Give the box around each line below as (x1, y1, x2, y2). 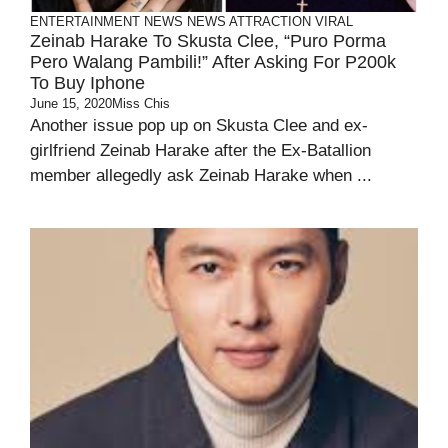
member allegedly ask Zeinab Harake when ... (30, 166, 372, 185)
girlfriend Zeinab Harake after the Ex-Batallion (30, 141, 371, 160)
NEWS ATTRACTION (187, 14, 311, 29)
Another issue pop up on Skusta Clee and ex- (30, 116, 368, 135)
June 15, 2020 (30, 96, 112, 111)
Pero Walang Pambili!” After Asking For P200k (30, 52, 396, 72)
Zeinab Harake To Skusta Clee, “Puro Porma (30, 31, 386, 51)
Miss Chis (112, 96, 170, 111)
